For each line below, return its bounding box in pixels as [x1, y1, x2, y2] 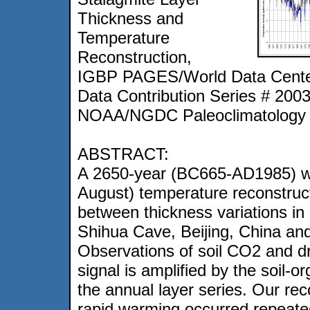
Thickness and [77, 8, 183, 28]
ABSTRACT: [77, 144, 169, 163]
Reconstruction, [77, 47, 192, 66]
